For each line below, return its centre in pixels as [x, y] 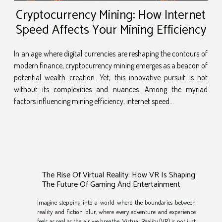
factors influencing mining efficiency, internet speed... [94, 101]
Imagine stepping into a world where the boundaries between [116, 202]
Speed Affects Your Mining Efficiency [111, 30]
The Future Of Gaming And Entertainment [111, 185]
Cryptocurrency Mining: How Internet [111, 16]
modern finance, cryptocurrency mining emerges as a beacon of [111, 66]
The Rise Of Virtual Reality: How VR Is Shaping [119, 175]
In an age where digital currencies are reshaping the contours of [111, 54]
